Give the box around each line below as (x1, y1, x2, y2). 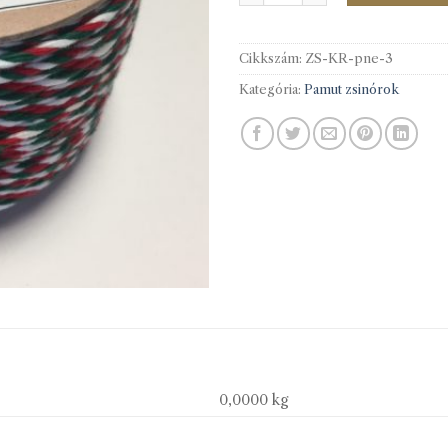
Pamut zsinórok (304, 81, 399, 97)
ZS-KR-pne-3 (305, 50, 393, 66)
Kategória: (239, 81, 304, 97)
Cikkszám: (239, 50, 305, 66)
